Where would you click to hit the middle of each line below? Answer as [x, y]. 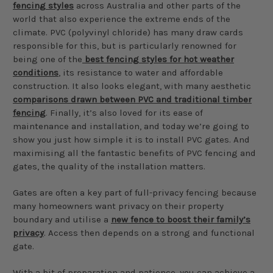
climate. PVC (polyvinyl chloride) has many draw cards [128, 32]
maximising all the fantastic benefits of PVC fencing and [134, 153]
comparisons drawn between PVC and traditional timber [132, 99]
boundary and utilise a [62, 219]
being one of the [48, 59]
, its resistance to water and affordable [141, 72]
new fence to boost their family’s [181, 219]
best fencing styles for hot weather [158, 59]
